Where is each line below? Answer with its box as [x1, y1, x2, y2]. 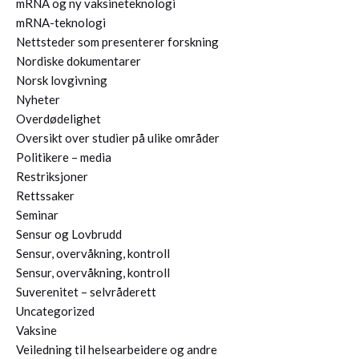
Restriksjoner [16, 169, 88, 184]
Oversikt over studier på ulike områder [16, 131, 220, 146]
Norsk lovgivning [16, 73, 107, 88]
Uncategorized [16, 304, 95, 319]
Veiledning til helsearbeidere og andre [16, 342, 217, 357]
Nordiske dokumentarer [16, 54, 141, 69]
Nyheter [16, 92, 60, 107]
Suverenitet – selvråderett [16, 284, 156, 300]
